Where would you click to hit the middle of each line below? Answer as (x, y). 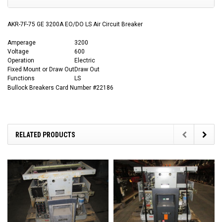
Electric (85, 61)
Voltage (18, 52)
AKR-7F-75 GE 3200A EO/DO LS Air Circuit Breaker (75, 25)
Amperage (22, 43)
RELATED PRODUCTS (45, 135)
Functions (21, 79)
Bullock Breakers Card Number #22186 (60, 88)
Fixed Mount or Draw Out (41, 70)
